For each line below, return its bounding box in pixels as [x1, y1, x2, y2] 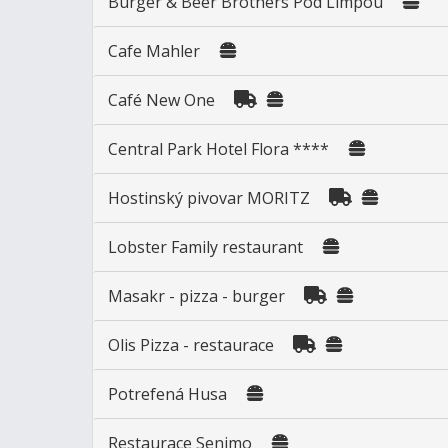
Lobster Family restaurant [108, 236, 303, 259]
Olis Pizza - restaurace [108, 334, 274, 357]
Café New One [108, 89, 215, 112]
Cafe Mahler [108, 40, 200, 63]
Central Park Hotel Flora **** [108, 138, 329, 161]
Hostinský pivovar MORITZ [108, 187, 310, 210]
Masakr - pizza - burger [108, 285, 289, 308]
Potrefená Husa [108, 383, 231, 406]
